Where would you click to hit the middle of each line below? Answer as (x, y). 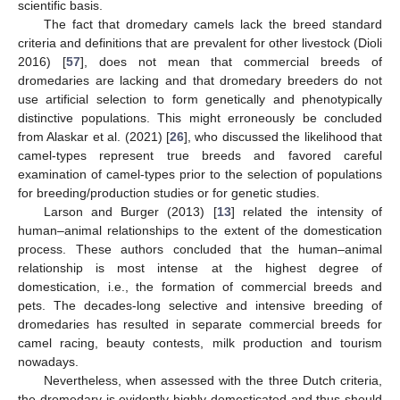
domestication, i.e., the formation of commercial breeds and (200, 287)
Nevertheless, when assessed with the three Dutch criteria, (212, 381)
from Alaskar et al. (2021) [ (94, 137)
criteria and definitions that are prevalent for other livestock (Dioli (200, 43)
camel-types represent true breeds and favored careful (200, 156)
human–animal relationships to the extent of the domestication (200, 231)
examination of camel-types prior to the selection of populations (200, 175)
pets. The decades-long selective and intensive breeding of (200, 306)
